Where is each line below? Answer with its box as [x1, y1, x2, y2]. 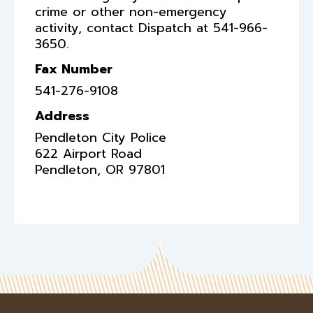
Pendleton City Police [35, 128, 166, 147]
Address [35, 106, 89, 126]
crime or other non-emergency [35, 2, 227, 22]
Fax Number [35, 59, 112, 79]
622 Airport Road [35, 144, 142, 163]
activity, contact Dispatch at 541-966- [35, 18, 268, 38]
